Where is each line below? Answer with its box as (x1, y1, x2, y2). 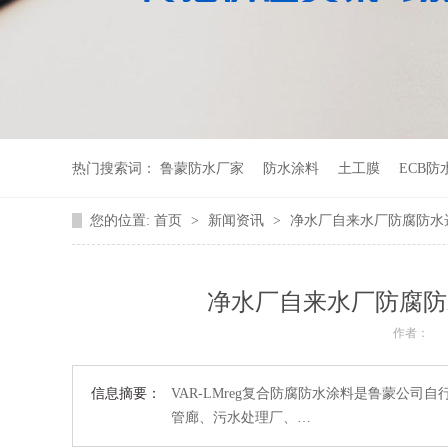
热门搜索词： (72, 161, 156, 176)
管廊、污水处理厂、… (171, 410, 311, 425)
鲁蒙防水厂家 (160, 161, 244, 176)
